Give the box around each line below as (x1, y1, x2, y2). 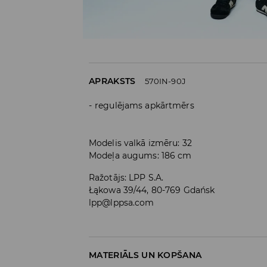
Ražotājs (89, 172, 125, 184)
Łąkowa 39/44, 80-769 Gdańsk (89, 185, 215, 196)
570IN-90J (144, 76, 186, 86)
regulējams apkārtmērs (95, 100, 194, 111)
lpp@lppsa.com (89, 197, 154, 209)
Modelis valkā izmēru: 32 (89, 138, 192, 149)
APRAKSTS (89, 76, 136, 87)
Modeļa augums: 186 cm (89, 150, 192, 162)
